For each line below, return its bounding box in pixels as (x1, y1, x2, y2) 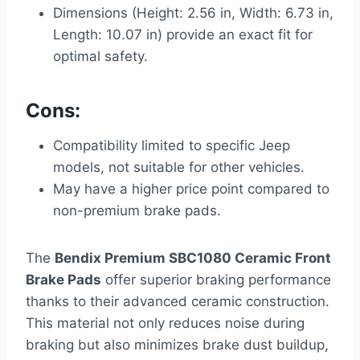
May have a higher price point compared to (53, 181, 329, 198)
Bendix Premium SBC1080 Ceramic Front (55, 250, 331, 267)
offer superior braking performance (101, 272, 331, 288)
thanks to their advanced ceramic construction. (26, 293, 329, 310)
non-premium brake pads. (53, 202, 221, 219)
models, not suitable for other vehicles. (53, 159, 305, 176)
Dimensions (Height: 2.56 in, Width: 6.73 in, (53, 5, 333, 22)
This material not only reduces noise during (26, 315, 305, 332)
